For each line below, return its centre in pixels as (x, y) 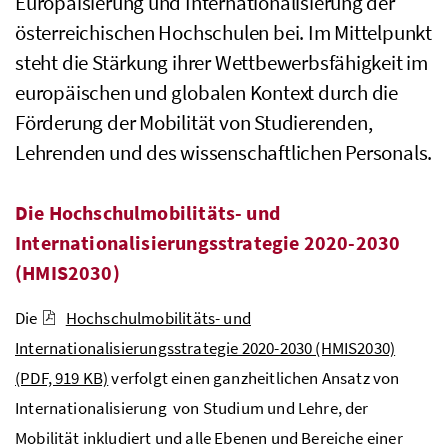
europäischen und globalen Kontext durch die (207, 92)
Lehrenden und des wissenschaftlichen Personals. (224, 152)
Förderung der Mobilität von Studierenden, (194, 122)
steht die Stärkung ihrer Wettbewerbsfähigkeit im (222, 62)
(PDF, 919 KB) (62, 377)
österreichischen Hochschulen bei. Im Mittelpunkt (224, 32)
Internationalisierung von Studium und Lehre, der (192, 407)
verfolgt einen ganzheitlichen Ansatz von (254, 377)
